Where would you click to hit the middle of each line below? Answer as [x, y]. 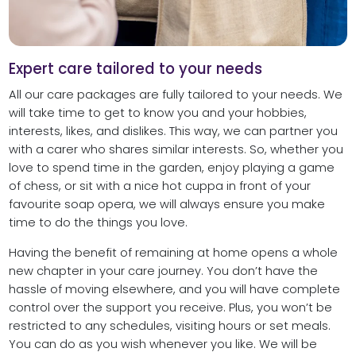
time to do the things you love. [98, 223]
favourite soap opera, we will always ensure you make [166, 205]
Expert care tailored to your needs [135, 69]
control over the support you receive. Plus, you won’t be [170, 307]
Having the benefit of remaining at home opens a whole [173, 252]
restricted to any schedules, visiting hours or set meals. [169, 325]
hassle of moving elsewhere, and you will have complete [174, 289]
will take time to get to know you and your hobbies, [157, 113]
